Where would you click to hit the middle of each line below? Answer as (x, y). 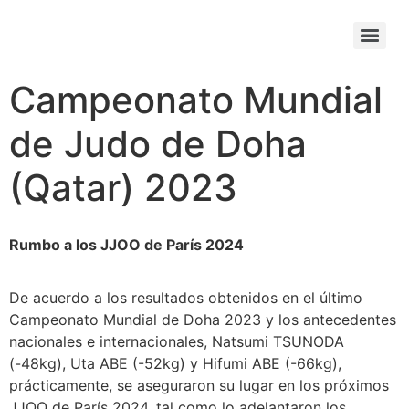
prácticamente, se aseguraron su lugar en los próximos (199, 386)
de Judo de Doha (158, 144)
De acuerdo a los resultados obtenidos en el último (186, 298)
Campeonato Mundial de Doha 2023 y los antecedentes (203, 320)
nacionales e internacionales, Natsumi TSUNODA (177, 342)
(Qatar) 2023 (123, 188)
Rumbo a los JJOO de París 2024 (126, 245)
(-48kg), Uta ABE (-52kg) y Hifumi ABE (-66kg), (175, 364)
